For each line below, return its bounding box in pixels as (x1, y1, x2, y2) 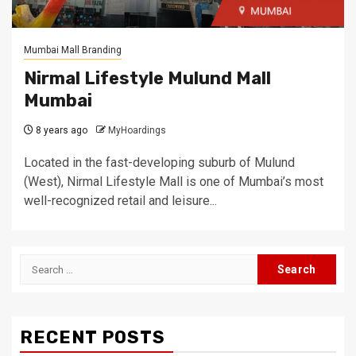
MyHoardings (108, 125, 166, 136)
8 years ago (33, 125, 87, 136)
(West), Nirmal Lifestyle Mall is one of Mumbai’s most (24, 174, 323, 189)
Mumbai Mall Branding (24, 44, 122, 56)
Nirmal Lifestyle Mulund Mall (24, 68, 271, 89)
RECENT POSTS (20, 327, 165, 348)
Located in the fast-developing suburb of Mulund (24, 155, 295, 170)
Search (19, 255, 62, 270)
